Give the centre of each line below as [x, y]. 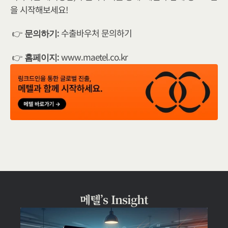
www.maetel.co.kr [94, 57]
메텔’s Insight [114, 199]
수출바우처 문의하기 [96, 33]
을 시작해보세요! [39, 10]
